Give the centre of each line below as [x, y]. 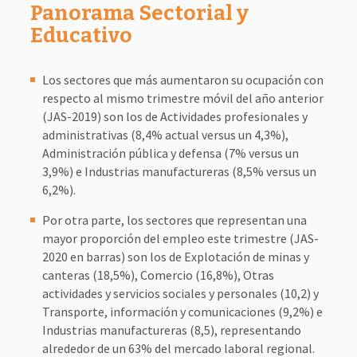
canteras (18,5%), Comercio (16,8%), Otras [158, 275]
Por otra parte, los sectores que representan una [174, 220]
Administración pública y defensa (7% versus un [170, 153]
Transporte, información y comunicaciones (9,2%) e [182, 312]
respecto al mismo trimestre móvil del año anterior [182, 98]
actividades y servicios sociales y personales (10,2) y [180, 293]
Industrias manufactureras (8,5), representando [171, 330]
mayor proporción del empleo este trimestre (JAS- [180, 238]
